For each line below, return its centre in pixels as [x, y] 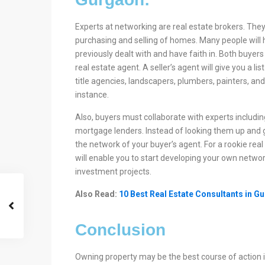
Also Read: [97, 194]
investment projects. [113, 172]
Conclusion [120, 230]
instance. [92, 95]
